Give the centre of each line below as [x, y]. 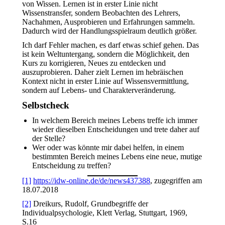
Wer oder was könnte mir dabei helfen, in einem [108, 147]
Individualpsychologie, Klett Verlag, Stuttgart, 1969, [105, 213]
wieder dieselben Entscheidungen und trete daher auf [116, 129]
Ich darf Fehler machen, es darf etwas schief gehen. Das [110, 45]
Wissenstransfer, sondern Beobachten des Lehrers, [101, 13]
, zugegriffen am [176, 181]
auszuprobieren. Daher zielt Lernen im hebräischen [103, 72]
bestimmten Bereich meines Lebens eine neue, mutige [117, 156]
